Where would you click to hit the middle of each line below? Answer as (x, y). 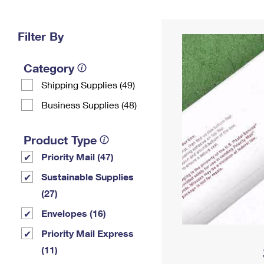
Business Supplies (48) (89, 105)
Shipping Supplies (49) (88, 85)
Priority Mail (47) (77, 156)
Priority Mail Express (88, 233)
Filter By (41, 36)
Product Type (60, 140)
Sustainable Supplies (88, 176)
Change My (193, 16)
